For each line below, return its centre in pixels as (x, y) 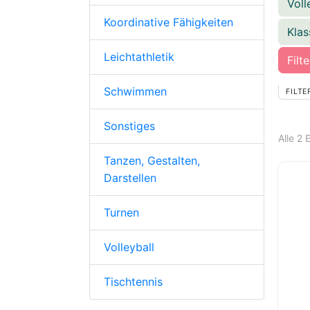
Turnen (121, 212)
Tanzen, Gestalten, (152, 160)
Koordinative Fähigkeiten (168, 22)
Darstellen (130, 177)
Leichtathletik (139, 56)
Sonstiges (129, 126)
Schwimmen (135, 91)
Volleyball (129, 247)
